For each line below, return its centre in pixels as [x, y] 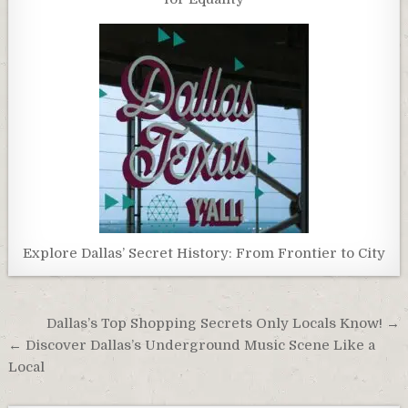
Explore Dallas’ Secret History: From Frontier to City [204, 254]
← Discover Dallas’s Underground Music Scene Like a [192, 346]
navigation [71, 350]
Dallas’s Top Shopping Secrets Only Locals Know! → [223, 324]
